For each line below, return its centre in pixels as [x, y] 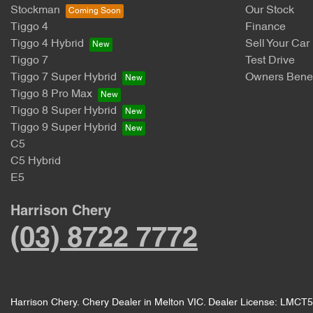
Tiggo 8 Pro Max [51, 94]
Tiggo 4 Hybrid [47, 44]
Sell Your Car [277, 44]
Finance [265, 27]
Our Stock [270, 10]
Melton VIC [179, 303]
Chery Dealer [112, 303]
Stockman [35, 10]
